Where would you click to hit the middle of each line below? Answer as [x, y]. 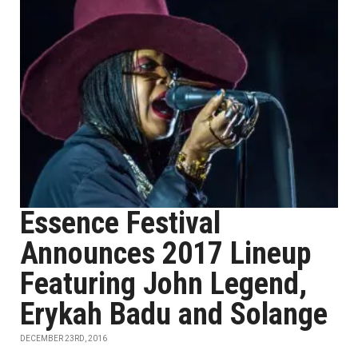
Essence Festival [120, 223]
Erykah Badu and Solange [174, 314]
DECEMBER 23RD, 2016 [64, 338]
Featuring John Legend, [163, 284]
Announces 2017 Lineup [165, 253]
